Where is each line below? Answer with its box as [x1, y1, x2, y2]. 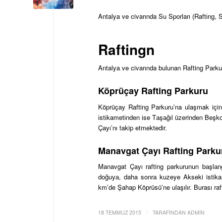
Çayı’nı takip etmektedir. [98, 122, 169, 132]
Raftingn [98, 39, 155, 60]
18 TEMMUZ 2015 [98, 208, 141, 216]
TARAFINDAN [153, 208, 187, 216]
